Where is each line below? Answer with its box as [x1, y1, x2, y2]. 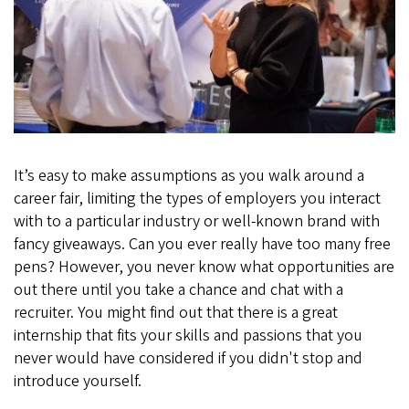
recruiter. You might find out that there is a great [14, 300, 338, 324]
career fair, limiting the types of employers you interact [14, 186, 381, 210]
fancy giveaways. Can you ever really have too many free [14, 232, 391, 256]
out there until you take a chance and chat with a [14, 278, 343, 301]
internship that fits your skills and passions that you [14, 323, 362, 347]
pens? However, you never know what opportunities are [14, 255, 394, 278]
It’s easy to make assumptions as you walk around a [14, 163, 364, 187]
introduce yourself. [14, 369, 142, 393]
